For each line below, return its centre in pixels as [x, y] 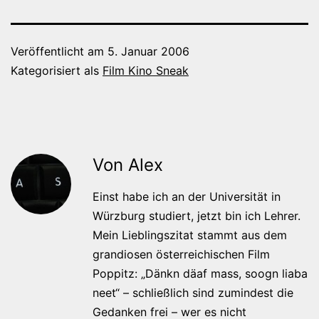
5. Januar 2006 [148, 51]
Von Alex [128, 164]
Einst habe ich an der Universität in [187, 196]
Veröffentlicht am [59, 51]
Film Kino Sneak [146, 70]
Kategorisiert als [57, 70]
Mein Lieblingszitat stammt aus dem [190, 235]
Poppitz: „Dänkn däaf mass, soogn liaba [200, 273]
